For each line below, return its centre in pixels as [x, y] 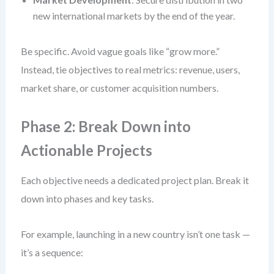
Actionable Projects [86, 150]
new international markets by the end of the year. [134, 16]
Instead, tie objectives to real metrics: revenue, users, [130, 69]
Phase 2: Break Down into [106, 126]
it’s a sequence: [52, 252]
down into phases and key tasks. [87, 198]
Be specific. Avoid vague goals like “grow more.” [120, 51]
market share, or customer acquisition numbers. [119, 88]
